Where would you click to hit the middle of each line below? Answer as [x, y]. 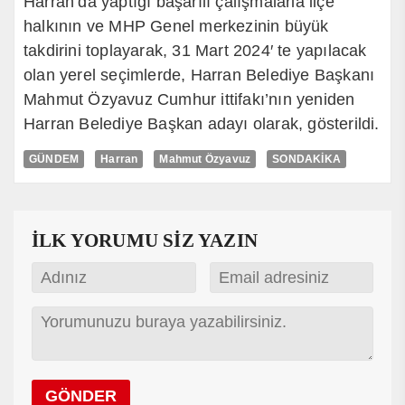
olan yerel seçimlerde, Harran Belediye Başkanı [199, 75]
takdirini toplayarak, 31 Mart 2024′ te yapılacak [195, 51]
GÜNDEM [54, 160]
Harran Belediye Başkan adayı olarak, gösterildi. [202, 124]
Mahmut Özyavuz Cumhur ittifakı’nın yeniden [189, 100]
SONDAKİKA [307, 160]
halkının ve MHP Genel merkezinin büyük [176, 27]
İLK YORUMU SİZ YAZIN [145, 241]
